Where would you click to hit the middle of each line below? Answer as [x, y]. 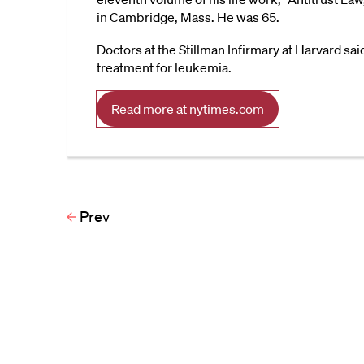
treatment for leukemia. [164, 67]
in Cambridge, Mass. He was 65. [188, 17]
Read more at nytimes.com [188, 109]
